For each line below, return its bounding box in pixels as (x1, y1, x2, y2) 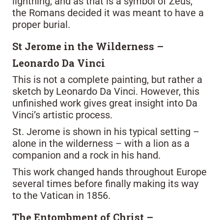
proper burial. (12, 18, 70, 30)
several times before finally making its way (12, 177, 198, 190)
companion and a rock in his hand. (12, 149, 161, 161)
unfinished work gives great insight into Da (12, 97, 197, 109)
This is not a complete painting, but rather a (12, 73, 202, 85)
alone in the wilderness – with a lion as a (12, 137, 190, 149)
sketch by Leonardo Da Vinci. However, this (12, 85, 199, 97)
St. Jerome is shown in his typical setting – (12, 125, 199, 137)
